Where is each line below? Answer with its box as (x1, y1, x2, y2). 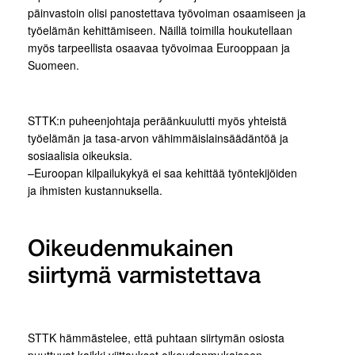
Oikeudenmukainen (28, 239, 234, 261)
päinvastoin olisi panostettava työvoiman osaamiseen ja (28, 5, 306, 21)
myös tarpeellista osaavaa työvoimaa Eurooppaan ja (28, 40, 290, 55)
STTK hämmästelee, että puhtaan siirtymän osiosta (28, 330, 284, 345)
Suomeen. (28, 57, 79, 73)
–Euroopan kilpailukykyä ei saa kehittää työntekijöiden (28, 165, 297, 181)
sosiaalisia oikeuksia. (28, 147, 132, 163)
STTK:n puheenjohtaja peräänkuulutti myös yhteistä (28, 113, 287, 128)
